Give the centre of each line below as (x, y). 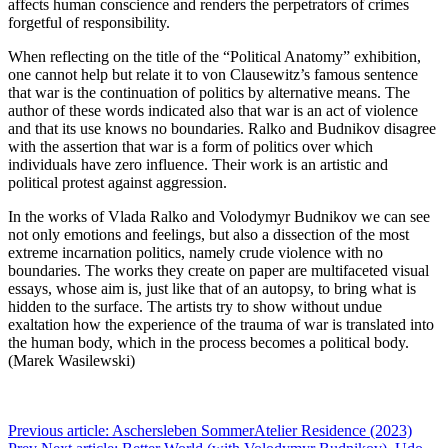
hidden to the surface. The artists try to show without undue (195, 306)
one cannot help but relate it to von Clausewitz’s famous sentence (213, 74)
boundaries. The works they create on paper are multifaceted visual (218, 270)
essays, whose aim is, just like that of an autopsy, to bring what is (212, 288)
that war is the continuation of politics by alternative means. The (209, 92)
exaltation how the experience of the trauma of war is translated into (221, 324)
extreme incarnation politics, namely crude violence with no (195, 252)
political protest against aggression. (117, 182)
